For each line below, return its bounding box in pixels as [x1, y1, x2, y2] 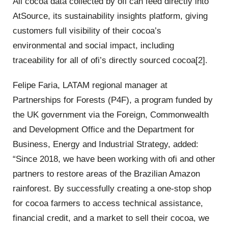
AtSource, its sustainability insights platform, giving [13, 11, 208, 21]
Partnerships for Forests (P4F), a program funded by [13, 95, 213, 105]
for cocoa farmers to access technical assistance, [13, 198, 203, 209]
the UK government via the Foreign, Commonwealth [13, 110, 209, 120]
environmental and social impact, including [13, 40, 174, 50]
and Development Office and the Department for [13, 125, 194, 135]
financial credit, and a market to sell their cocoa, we [13, 213, 209, 223]
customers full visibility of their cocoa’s [13, 25, 161, 36]
